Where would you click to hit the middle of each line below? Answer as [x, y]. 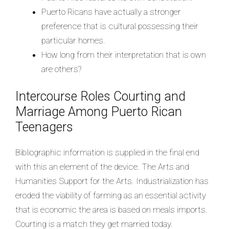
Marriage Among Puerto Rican [99, 112]
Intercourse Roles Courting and [100, 97]
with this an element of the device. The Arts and [102, 167]
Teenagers [44, 127]
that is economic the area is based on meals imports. [111, 210]
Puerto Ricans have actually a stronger [111, 12]
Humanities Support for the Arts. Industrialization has [112, 181]
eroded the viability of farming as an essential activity [111, 196]
